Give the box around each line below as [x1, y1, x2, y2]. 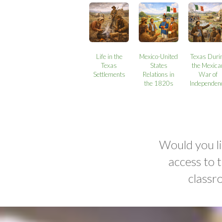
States [150, 61, 167, 69]
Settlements [93, 70, 125, 78]
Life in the [96, 52, 122, 60]
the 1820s [144, 79, 173, 87]
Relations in [143, 70, 175, 78]
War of [199, 70, 218, 78]
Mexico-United [139, 52, 178, 60]
